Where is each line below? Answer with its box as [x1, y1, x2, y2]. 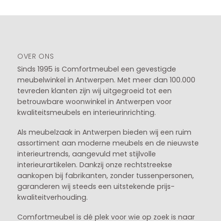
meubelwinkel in [17, 74, 75, 85]
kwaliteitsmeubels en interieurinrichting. [17, 107, 156, 117]
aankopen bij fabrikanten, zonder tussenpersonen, [17, 170, 194, 181]
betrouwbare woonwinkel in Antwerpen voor [17, 96, 172, 107]
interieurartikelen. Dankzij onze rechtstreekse [17, 159, 172, 170]
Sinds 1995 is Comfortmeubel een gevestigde [17, 64, 176, 74]
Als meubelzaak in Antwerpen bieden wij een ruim [17, 127, 191, 137]
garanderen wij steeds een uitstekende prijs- [17, 181, 175, 191]
